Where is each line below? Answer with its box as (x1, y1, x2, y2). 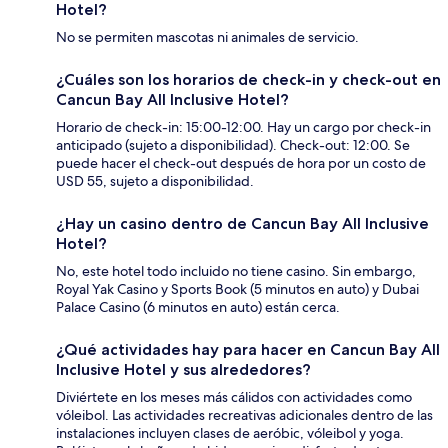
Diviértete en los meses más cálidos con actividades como (56, 388, 412, 407)
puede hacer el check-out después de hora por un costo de (56, 154, 426, 173)
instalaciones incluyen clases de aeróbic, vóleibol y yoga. (56, 424, 404, 443)
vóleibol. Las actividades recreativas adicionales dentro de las (56, 406, 433, 425)
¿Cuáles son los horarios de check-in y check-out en (56, 70, 441, 90)
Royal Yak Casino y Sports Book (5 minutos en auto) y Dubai (56, 280, 419, 299)
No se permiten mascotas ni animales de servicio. (56, 28, 359, 47)
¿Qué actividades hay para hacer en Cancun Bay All (56, 340, 440, 360)
